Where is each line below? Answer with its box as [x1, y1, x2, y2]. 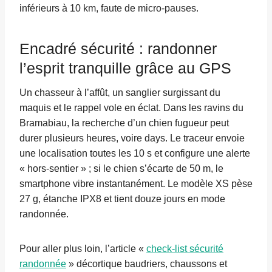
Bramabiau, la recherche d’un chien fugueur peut [19, 118, 229, 129]
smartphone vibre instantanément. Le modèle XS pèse [19, 178, 253, 189]
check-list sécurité [146, 243, 223, 254]
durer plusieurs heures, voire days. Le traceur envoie [19, 133, 245, 144]
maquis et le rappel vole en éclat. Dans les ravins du [19, 103, 243, 114]
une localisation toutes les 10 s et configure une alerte [19, 148, 250, 159]
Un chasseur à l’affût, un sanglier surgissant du [19, 87, 220, 98]
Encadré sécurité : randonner [19, 39, 217, 57]
